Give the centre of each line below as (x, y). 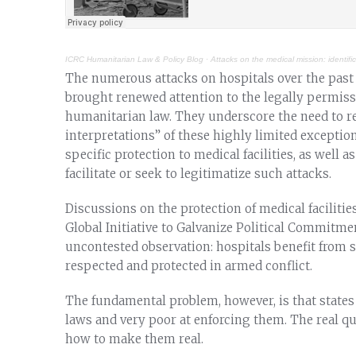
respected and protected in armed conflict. (189, 266)
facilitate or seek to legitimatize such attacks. (198, 174)
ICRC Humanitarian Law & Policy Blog (134, 60)
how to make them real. (134, 339)
